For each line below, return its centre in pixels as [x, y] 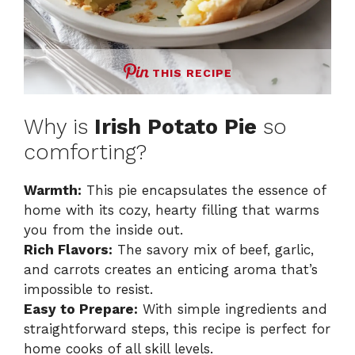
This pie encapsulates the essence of [204, 191]
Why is [59, 127]
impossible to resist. [88, 290]
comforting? [85, 153]
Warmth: [53, 191]
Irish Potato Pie [176, 127]
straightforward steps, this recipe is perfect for [177, 329]
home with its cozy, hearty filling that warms [172, 210]
